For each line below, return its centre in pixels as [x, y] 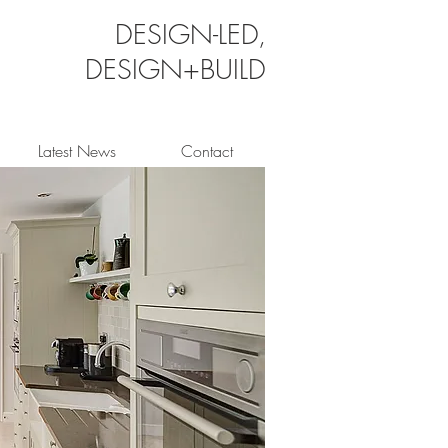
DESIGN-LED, [190, 34]
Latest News [76, 151]
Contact [206, 151]
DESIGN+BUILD [175, 69]
